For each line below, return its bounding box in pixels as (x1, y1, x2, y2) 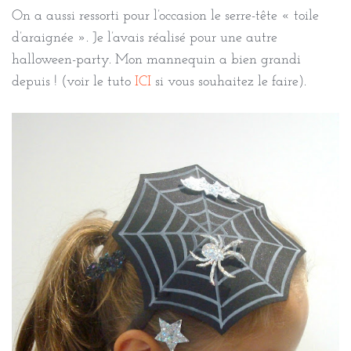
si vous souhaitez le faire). (151, 74, 306, 89)
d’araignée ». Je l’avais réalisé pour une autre (12, 30, 277, 45)
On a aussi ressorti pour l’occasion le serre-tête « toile (12, 8, 319, 24)
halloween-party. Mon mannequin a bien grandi (12, 52, 301, 67)
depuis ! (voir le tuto (12, 74, 135, 89)
